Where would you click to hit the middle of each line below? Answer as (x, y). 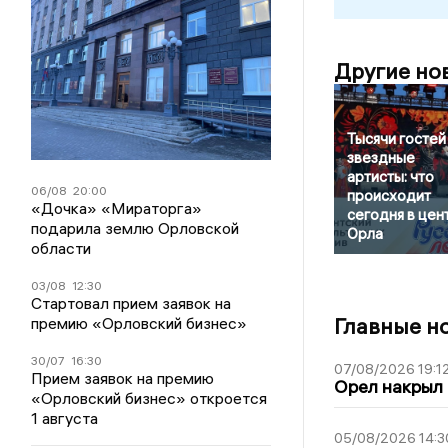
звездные (380, 157)
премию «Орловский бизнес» (139, 322)
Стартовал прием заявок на (131, 302)
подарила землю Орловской (135, 227)
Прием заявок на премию (123, 377)
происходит (388, 195)
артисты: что (390, 176)
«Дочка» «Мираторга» (117, 207)
